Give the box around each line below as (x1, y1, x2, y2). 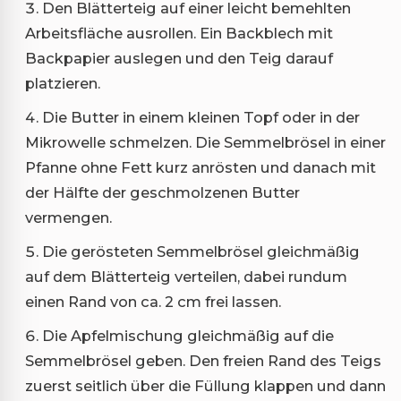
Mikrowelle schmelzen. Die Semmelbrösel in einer (25, 133, 386, 152)
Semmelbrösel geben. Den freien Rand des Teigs (25, 352, 381, 371)
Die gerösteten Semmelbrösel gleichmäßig (42, 243, 360, 261)
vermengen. (25, 209, 112, 227)
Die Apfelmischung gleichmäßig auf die (42, 327, 334, 346)
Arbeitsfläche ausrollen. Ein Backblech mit (25, 24, 333, 43)
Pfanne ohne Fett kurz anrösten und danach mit (25, 158, 376, 177)
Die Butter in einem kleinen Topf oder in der (42, 108, 360, 127)
